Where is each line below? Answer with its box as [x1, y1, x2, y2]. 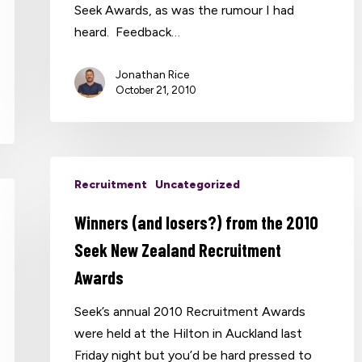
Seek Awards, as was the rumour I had [74, 2, 295, 18]
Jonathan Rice [116, 67, 190, 82]
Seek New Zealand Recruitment [74, 238, 282, 260]
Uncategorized [155, 177, 241, 192]
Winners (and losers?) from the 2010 [74, 211, 319, 233]
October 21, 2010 [116, 83, 197, 96]
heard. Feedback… [74, 23, 181, 40]
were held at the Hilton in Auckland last [74, 325, 303, 341]
